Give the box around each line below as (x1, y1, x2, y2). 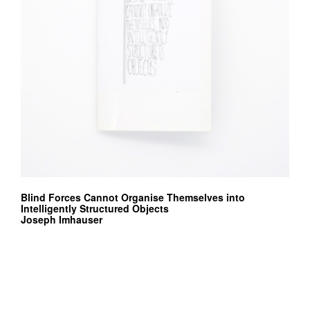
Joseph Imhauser (21, 212, 102, 227)
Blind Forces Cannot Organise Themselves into (21, 190, 245, 205)
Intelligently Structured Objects (21, 201, 169, 216)
